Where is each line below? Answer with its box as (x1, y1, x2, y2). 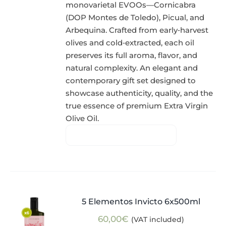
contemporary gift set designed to (66, 76, 196, 86)
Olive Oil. (66, 114, 99, 124)
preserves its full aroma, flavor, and (66, 50, 198, 61)
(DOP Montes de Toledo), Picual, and (66, 13, 205, 23)
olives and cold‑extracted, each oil (66, 38, 195, 48)
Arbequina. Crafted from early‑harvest (66, 25, 209, 35)
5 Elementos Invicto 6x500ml (81, 197, 200, 207)
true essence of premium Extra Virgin (66, 101, 208, 111)
